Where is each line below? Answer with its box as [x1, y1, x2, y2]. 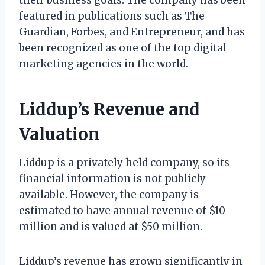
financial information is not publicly [19, 172, 206, 185]
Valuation [19, 123, 99, 145]
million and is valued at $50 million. [19, 219, 202, 233]
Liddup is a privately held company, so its [19, 156, 230, 169]
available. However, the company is [19, 188, 199, 201]
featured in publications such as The [19, 9, 205, 22]
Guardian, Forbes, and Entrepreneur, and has [19, 25, 245, 38]
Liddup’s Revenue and [19, 98, 200, 120]
